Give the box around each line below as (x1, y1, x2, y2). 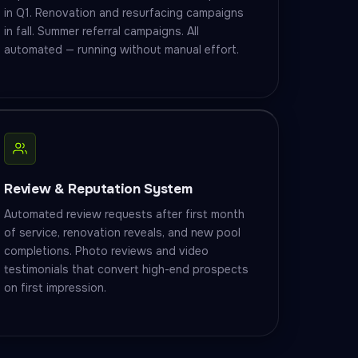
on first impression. (4, 280, 107, 295)
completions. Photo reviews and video (4, 244, 209, 258)
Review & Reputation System (4, 181, 193, 197)
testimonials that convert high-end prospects (4, 262, 249, 276)
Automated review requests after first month (4, 207, 245, 221)
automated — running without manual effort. (4, 42, 240, 57)
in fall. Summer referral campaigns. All (4, 24, 200, 38)
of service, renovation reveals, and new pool (4, 225, 241, 240)
